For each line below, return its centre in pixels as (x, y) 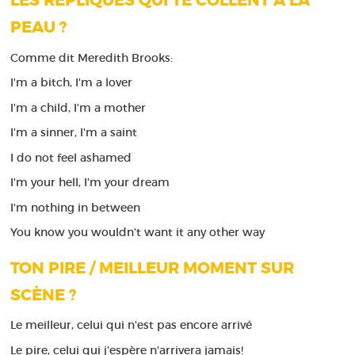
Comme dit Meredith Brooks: (94, 57)
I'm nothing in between (76, 207)
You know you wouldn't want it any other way (138, 233)
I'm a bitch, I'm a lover (72, 83)
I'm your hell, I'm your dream (90, 183)
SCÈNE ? (44, 295)
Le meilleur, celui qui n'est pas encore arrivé (132, 325)
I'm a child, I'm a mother (78, 107)
